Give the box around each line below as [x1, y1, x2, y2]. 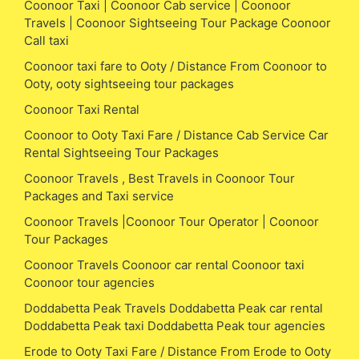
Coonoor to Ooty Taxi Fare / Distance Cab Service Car [24, 127, 329, 143]
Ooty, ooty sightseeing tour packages [24, 75, 234, 91]
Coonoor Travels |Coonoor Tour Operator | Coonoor [24, 213, 319, 229]
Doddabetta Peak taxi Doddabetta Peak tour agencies [24, 317, 325, 333]
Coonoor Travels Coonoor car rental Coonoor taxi [24, 256, 305, 272]
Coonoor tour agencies [24, 274, 155, 290]
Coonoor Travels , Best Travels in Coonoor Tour [24, 170, 295, 186]
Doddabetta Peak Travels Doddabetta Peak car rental [24, 300, 323, 316]
